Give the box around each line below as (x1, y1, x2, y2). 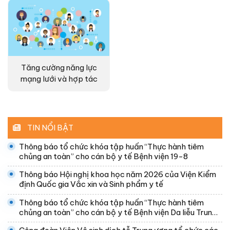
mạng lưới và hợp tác (20, 73, 98, 84)
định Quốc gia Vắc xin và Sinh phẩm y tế (19, 179, 163, 189)
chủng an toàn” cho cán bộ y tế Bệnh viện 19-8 (19, 151, 188, 161)
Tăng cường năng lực (21, 62, 97, 72)
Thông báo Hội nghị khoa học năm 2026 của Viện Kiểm (19, 169, 216, 180)
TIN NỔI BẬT (26, 122, 73, 132)
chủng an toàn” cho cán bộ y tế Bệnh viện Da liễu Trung (19, 207, 217, 217)
